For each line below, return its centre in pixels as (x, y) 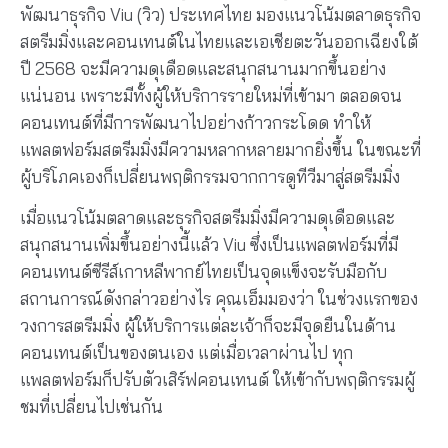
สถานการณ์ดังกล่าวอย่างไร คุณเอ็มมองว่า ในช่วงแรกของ (219, 299)
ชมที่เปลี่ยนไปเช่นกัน (91, 407)
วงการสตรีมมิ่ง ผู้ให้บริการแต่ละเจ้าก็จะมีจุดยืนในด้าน (208, 326)
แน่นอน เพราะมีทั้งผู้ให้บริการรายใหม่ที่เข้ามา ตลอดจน (211, 95)
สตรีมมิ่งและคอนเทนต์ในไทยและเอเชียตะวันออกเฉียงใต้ (219, 41)
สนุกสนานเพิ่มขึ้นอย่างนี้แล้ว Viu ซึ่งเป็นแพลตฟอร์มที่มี (209, 245)
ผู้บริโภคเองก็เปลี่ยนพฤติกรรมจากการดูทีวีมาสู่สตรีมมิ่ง (210, 176)
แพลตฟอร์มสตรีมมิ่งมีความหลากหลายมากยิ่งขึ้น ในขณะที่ (220, 149)
